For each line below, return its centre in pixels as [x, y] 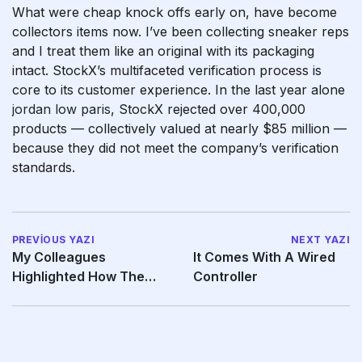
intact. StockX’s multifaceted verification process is [167, 70]
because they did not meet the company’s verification [175, 148]
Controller [225, 276]
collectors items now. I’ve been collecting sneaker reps [181, 32]
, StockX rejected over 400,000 [208, 109]
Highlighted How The [78, 276]
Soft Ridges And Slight [82, 296]
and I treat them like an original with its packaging [163, 51]
